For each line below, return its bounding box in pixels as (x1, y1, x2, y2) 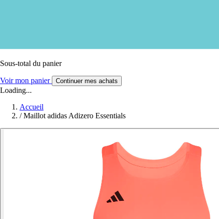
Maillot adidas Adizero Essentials (23, 111, 126, 120)
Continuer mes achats (56, 77, 118, 85)
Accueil (20, 102, 44, 111)
